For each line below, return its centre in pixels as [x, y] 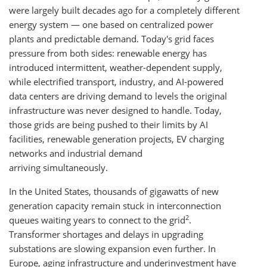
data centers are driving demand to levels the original [118, 96]
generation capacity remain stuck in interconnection [115, 206]
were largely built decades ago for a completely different [124, 10]
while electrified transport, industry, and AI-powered [116, 82]
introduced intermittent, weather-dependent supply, [116, 67]
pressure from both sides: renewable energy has [108, 53]
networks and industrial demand [76, 153]
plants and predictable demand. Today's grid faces [111, 39]
